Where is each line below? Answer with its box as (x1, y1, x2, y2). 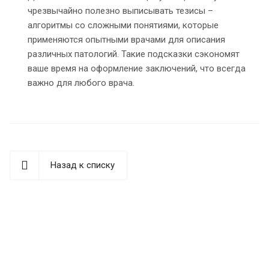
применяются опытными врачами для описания (28, 34, 225, 46)
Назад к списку (50, 160, 115, 171)
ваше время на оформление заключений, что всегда (28, 63, 246, 74)
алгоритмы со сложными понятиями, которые (28, 20, 219, 31)
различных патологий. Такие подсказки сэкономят (28, 49, 240, 60)
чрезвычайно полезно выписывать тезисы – (28, 5, 213, 17)
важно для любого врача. (28, 77, 134, 89)
